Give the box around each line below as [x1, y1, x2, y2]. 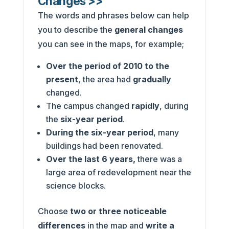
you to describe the [37, 24, 114, 35]
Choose [37, 205, 70, 216]
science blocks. [45, 180, 108, 191]
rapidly [131, 100, 159, 111]
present [45, 74, 78, 84]
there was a [135, 153, 182, 164]
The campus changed [45, 100, 131, 111]
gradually [132, 74, 171, 84]
